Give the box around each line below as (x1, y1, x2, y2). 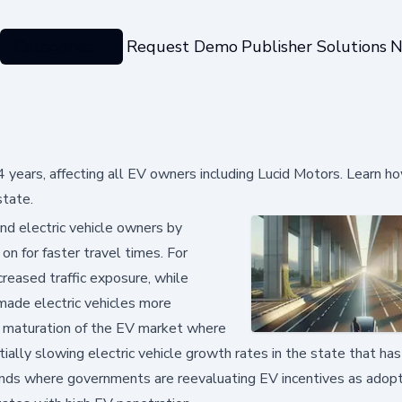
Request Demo (126, 35, 238, 57)
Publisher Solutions (240, 35, 387, 57)
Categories (13, 35, 94, 57)
